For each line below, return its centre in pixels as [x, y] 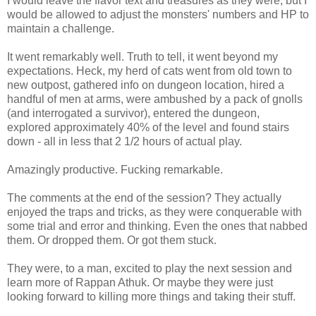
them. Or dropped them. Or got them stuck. [112, 240]
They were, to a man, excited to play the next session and [150, 268]
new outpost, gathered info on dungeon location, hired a [146, 85]
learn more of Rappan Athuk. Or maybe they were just [140, 282]
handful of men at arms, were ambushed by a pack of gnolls [155, 99]
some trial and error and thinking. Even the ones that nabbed [157, 226]
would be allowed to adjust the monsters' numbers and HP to [158, 14]
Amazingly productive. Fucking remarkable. [115, 169]
